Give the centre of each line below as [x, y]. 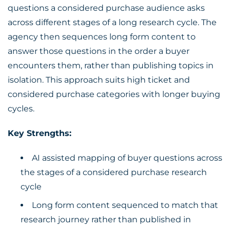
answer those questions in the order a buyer [99, 51]
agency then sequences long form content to [102, 37]
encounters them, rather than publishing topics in [111, 65]
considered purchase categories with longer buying [114, 94]
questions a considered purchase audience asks [106, 8]
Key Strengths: [40, 133]
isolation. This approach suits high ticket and [99, 80]
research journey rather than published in [106, 219]
